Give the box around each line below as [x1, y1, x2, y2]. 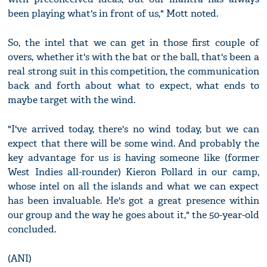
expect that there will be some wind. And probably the [8, 137, 259, 150]
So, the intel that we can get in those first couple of [8, 36, 259, 49]
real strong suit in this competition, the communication [8, 65, 259, 78]
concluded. [8, 223, 57, 236]
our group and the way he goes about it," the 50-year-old [8, 209, 259, 222]
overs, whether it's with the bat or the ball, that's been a [8, 51, 259, 64]
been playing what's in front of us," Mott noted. [8, 7, 219, 20]
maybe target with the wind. [8, 94, 136, 107]
